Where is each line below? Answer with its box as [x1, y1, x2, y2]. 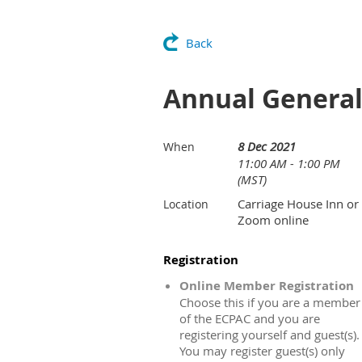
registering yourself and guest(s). [179, 326, 360, 343]
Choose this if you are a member [179, 294, 360, 310]
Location [163, 196, 208, 212]
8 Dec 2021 [238, 138, 296, 154]
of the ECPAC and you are [179, 310, 320, 326]
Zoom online [238, 212, 309, 228]
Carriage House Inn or [238, 196, 359, 212]
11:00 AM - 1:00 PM [238, 155, 340, 171]
